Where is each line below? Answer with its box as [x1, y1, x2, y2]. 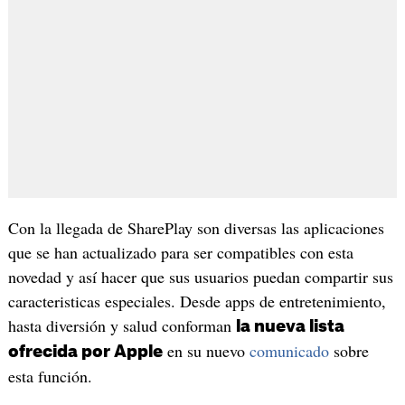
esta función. [7, 365, 92, 388]
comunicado [249, 340, 329, 363]
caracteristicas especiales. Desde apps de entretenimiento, [7, 290, 386, 313]
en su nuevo [162, 340, 250, 363]
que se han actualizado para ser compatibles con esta [7, 241, 353, 264]
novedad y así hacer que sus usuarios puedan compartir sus [7, 266, 393, 288]
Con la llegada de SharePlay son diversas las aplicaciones [7, 217, 384, 240]
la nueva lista [235, 318, 344, 335]
